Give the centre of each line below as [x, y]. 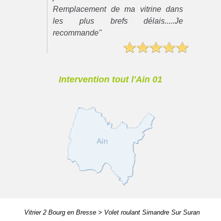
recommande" [77, 33]
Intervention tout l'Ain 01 [110, 79]
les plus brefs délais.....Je [118, 21]
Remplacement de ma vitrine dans [118, 9]
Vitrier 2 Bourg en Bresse [60, 213]
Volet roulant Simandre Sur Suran [152, 213]
